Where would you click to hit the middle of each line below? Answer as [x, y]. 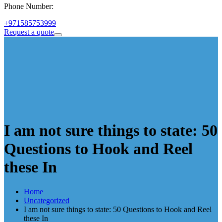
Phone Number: [29, 6]
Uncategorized [47, 200]
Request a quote [29, 32]
